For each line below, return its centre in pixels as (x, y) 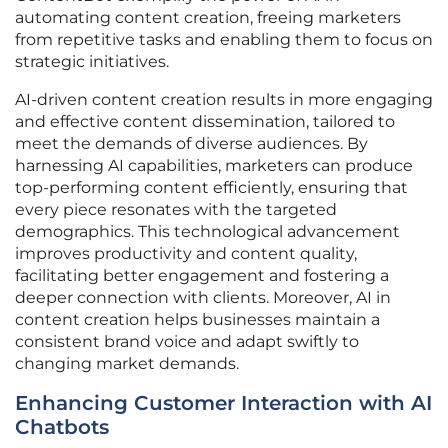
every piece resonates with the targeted (176, 210)
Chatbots (62, 427)
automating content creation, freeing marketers (208, 18)
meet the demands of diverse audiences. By (191, 144)
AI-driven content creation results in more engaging (224, 100)
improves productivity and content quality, (186, 254)
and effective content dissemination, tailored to (205, 122)
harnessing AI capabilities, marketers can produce (214, 166)
